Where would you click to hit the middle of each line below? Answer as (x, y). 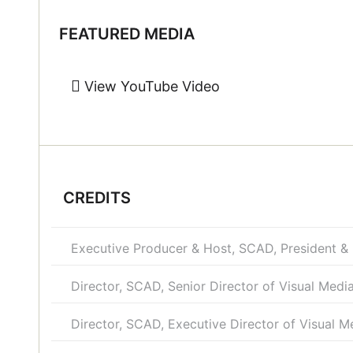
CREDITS (97, 197)
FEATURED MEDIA (126, 33)
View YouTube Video (150, 86)
